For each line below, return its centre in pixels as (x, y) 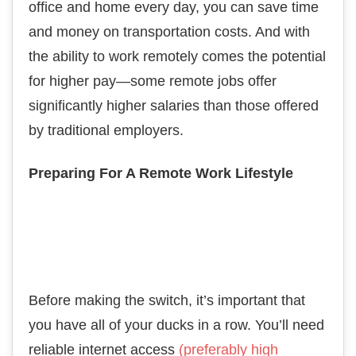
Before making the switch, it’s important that (167, 300)
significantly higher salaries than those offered (174, 106)
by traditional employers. (106, 130)
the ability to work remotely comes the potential (177, 56)
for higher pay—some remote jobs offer (153, 81)
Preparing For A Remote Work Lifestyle (161, 173)
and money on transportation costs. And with (169, 32)
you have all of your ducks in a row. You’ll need (176, 325)
